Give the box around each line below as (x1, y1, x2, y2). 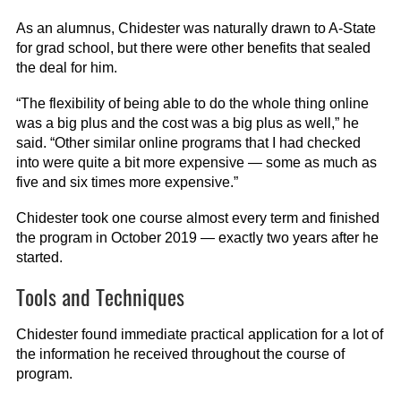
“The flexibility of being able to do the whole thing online (15, 96, 369, 112)
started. (15, 250, 63, 266)
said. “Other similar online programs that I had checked (15, 135, 361, 151)
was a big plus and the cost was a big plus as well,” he (15, 115, 359, 132)
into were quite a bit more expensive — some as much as (15, 155, 377, 171)
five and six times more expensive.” (15, 175, 238, 191)
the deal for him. (15, 60, 117, 76)
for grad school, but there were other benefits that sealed (15, 40, 371, 56)
